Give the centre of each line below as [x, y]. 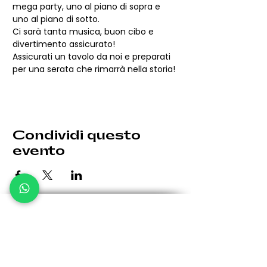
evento [39, 151]
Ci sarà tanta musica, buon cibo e [84, 32]
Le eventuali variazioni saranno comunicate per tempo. [79, 256]
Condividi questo [77, 136]
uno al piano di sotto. [56, 19]
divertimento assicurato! [64, 44]
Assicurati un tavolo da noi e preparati [93, 57]
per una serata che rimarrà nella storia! [94, 69]
